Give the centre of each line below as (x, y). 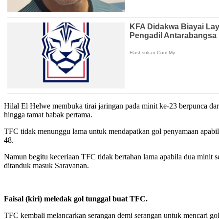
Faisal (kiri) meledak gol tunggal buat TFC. (76, 199)
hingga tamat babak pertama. (48, 115)
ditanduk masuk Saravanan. (46, 166)
